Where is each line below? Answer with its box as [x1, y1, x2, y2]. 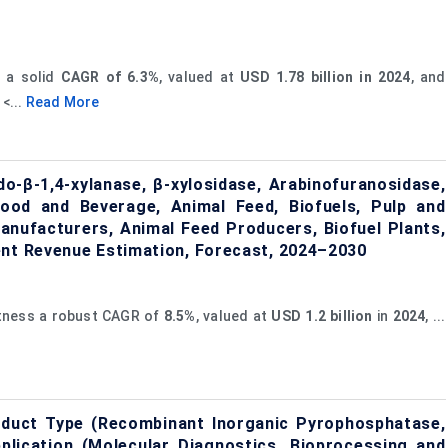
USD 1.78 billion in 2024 [240, 68, 411, 85]
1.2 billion [305, 307, 373, 324]
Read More [25, 93, 100, 110]
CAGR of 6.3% [60, 68, 159, 85]
